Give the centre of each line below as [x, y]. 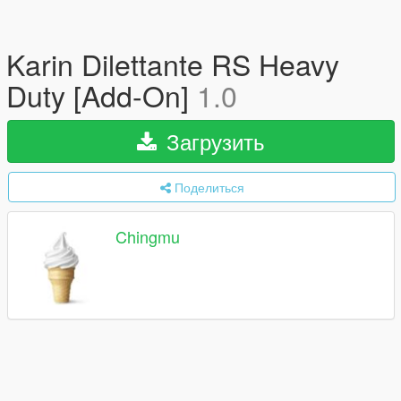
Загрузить [213, 141]
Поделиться [209, 187]
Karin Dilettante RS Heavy [173, 64]
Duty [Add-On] [102, 95]
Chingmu [148, 237]
